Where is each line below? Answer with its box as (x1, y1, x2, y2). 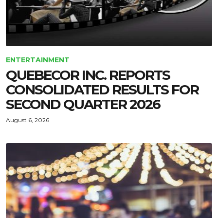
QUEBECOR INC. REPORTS (6, 67, 170, 83)
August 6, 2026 (6, 116, 49, 124)
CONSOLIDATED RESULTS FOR (6, 81, 199, 98)
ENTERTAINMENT (6, 55, 70, 64)
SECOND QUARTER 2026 (6, 96, 160, 112)
